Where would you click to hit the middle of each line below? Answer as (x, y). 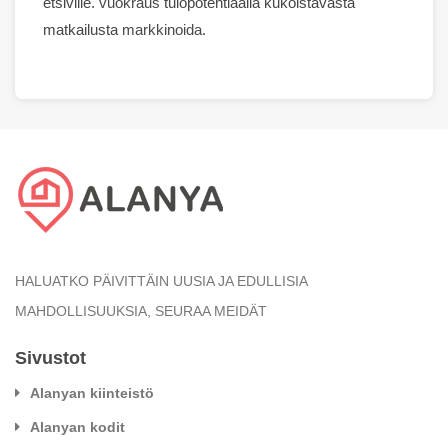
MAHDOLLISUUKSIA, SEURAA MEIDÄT (141, 310)
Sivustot (50, 357)
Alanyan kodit (77, 426)
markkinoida (162, 29)
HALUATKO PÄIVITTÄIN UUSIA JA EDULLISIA (161, 280)
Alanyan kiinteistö (92, 392)
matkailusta (82, 29)
